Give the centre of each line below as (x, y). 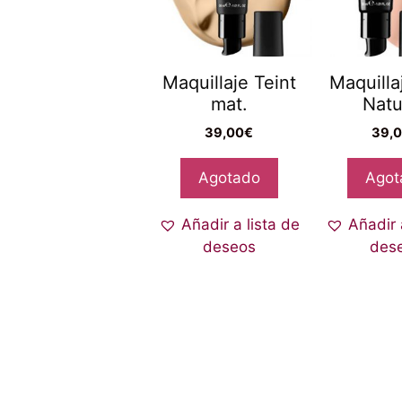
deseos (229, 246)
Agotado (229, 177)
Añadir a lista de (240, 224)
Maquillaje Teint (229, 82)
